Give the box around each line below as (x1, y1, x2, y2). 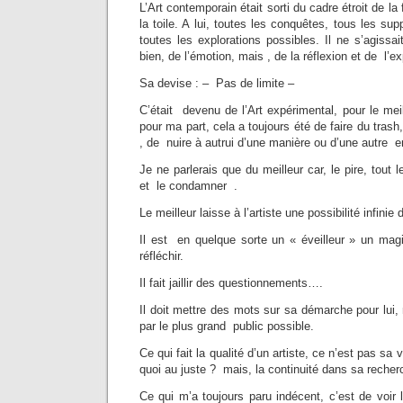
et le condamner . (139, 179, 237, 193)
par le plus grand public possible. (139, 319, 314, 334)
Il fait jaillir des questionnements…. (139, 276, 323, 291)
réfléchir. (139, 249, 184, 264)
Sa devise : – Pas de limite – (139, 76, 294, 91)
